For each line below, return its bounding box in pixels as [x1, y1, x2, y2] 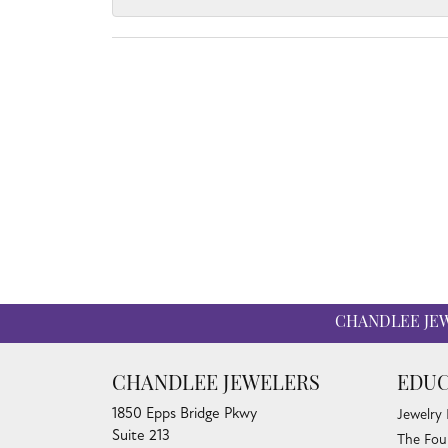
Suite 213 [112, 425, 170, 444]
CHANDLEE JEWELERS [112, 374, 320, 395]
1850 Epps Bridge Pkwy [112, 403, 257, 422]
